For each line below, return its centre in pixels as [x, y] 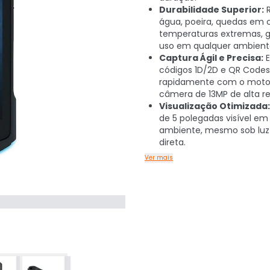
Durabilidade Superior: [212, 10]
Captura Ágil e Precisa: [211, 58]
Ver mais [159, 158]
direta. [172, 142]
